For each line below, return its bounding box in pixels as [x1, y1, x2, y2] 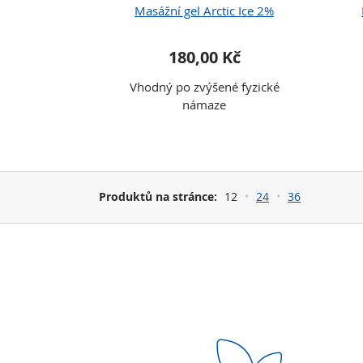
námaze [182, 96, 226, 113]
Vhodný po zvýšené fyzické [129, 79, 280, 95]
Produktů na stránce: [99, 189, 217, 204]
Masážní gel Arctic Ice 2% [135, 2, 274, 19]
